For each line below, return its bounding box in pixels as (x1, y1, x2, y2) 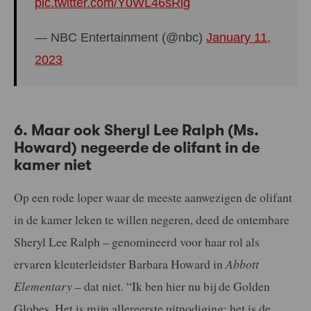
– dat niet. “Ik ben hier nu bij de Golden (72, 277, 270, 294)
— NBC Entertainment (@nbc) (35, 30, 207, 44)
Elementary (14, 277, 72, 294)
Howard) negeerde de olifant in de (14, 139, 260, 157)
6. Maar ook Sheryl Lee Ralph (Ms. (14, 121, 259, 140)
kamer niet (14, 156, 92, 174)
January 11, (206, 30, 271, 44)
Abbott (226, 255, 259, 272)
